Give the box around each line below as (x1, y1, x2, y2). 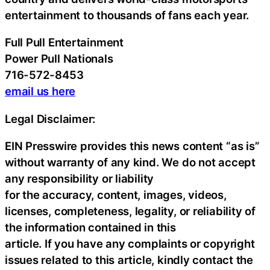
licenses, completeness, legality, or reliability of (5, 204, 256, 218)
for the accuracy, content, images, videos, (5, 188, 227, 202)
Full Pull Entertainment (5, 36, 124, 49)
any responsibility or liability (5, 172, 154, 186)
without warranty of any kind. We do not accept (5, 155, 256, 169)
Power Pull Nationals (5, 52, 113, 66)
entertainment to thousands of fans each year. (5, 8, 250, 22)
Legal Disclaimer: (5, 111, 96, 125)
